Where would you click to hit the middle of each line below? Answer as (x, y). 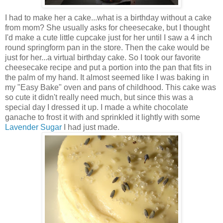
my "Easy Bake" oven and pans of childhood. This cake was (111, 87)
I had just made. (91, 127)
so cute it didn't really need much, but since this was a (99, 97)
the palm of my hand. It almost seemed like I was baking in (107, 77)
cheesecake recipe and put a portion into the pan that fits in (108, 67)
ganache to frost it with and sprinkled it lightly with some (103, 117)
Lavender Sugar (33, 127)
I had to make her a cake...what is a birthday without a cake (108, 17)
